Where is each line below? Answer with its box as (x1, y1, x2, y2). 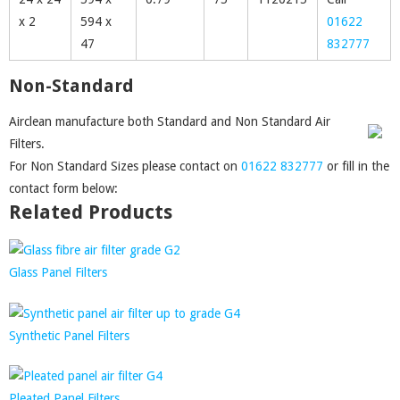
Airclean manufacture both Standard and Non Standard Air (9, 114, 330, 129)
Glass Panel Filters (9, 264, 107, 279)
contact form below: (9, 181, 118, 196)
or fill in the (323, 159, 389, 173)
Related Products (9, 201, 172, 223)
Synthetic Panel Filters (9, 328, 129, 343)
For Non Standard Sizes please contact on (9, 159, 241, 173)
